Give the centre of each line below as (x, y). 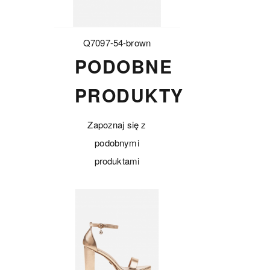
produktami (117, 161)
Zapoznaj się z (117, 125)
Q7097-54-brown (117, 43)
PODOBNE (124, 66)
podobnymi (117, 143)
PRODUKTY (129, 95)
